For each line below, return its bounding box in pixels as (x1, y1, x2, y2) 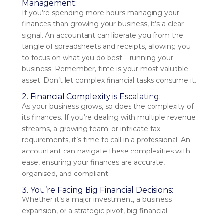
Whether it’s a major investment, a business (22, 195, 172, 204)
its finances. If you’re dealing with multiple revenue (22, 113, 196, 122)
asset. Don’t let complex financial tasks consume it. (22, 76, 196, 85)
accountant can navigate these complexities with (22, 147, 190, 156)
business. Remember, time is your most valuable (22, 65, 188, 74)
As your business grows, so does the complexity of (22, 102, 194, 111)
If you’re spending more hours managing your (22, 8, 179, 18)
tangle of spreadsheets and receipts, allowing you (22, 42, 191, 51)
